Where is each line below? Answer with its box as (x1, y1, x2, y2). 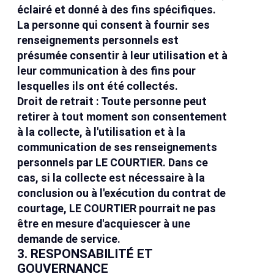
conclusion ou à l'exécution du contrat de (17, 187, 226, 200)
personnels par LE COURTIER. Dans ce (17, 156, 209, 169)
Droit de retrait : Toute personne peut (17, 95, 207, 108)
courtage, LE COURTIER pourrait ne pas (17, 202, 217, 215)
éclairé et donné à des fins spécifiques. (17, 3, 217, 17)
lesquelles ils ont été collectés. (17, 80, 179, 93)
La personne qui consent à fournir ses (17, 18, 210, 32)
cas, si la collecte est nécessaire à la (17, 171, 206, 185)
